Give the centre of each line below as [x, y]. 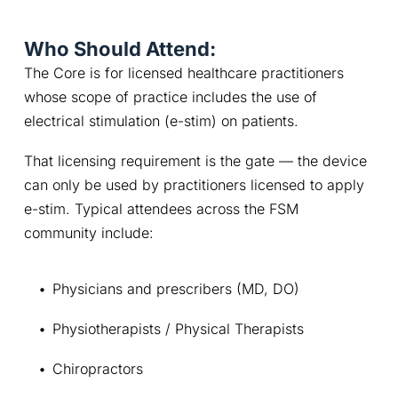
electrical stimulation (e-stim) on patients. [161, 121]
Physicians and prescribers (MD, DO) [175, 289]
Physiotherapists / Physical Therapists [178, 329]
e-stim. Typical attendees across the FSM [161, 209]
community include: [88, 233]
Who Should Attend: [119, 49]
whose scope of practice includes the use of [170, 97]
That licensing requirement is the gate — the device [195, 161]
